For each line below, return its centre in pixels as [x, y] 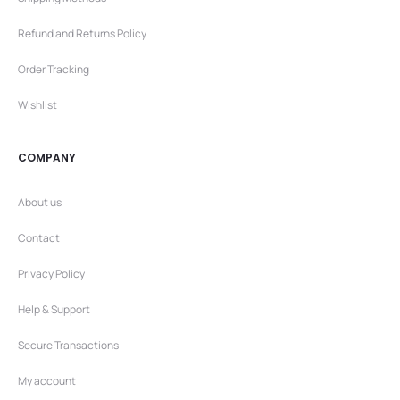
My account [47, 380]
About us [40, 202]
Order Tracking [54, 69]
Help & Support [54, 309]
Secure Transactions [68, 345]
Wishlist [37, 104]
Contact [39, 237]
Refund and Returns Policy [82, 33]
